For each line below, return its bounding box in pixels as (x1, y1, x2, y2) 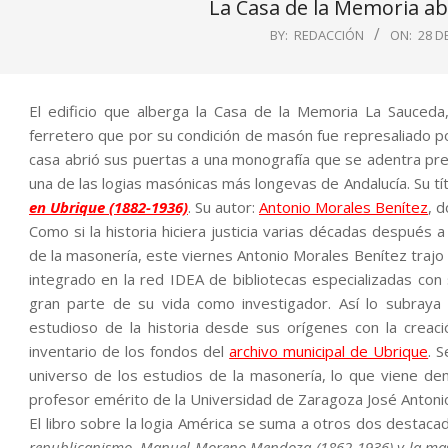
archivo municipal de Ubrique (229, 341, 429, 361)
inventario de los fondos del (29, 341, 230, 361)
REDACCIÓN (293, 26, 364, 44)
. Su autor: (188, 197, 259, 217)
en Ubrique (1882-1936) (29, 197, 188, 217)
